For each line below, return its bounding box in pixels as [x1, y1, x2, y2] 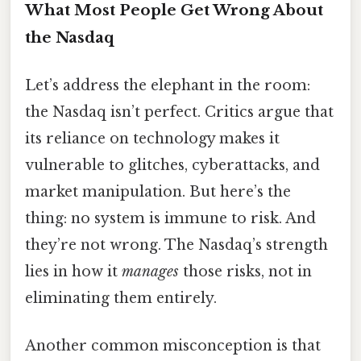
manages [122, 262, 179, 280]
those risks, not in [179, 262, 312, 280]
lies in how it [25, 262, 122, 280]
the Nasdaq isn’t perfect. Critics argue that [25, 102, 334, 121]
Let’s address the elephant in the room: [25, 76, 310, 94]
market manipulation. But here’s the [25, 182, 291, 201]
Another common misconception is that [25, 337, 321, 355]
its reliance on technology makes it [25, 129, 280, 147]
